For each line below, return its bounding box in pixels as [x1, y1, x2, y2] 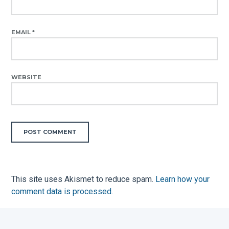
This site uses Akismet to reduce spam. [11, 174, 156, 185]
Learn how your [155, 174, 210, 185]
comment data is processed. [11, 187, 113, 197]
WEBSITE [11, 74, 42, 81]
